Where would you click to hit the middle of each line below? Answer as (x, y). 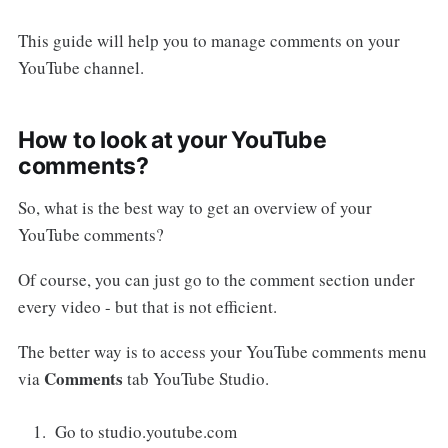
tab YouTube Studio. (195, 378)
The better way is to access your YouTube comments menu (222, 351)
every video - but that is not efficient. (147, 307)
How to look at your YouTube (172, 140)
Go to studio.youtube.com (146, 432)
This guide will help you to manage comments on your (208, 41)
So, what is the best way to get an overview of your (194, 208)
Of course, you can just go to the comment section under (216, 280)
